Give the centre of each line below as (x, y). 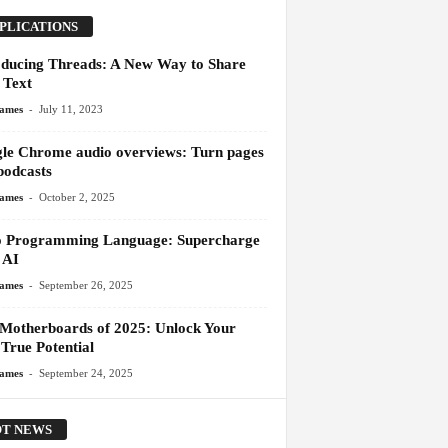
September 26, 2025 (85, 285)
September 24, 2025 (85, 373)
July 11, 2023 (70, 109)
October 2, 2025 (76, 197)
